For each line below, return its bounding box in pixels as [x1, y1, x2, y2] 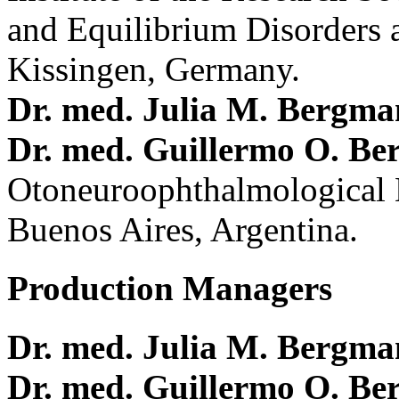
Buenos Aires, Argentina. [7, 209, 358, 248]
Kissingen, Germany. [7, 49, 300, 88]
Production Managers [7, 268, 332, 307]
